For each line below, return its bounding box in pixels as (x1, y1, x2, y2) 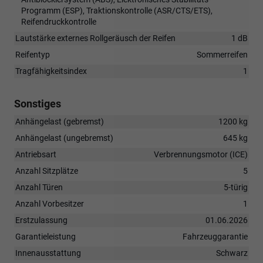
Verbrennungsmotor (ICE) (154, 150, 248, 160)
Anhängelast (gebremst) (15, 117, 104, 127)
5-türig (224, 183, 248, 193)
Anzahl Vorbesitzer (15, 199, 84, 209)
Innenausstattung (15, 248, 81, 258)
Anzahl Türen (15, 183, 63, 193)
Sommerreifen (197, 50, 248, 60)
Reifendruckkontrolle (21, 17, 96, 27)
